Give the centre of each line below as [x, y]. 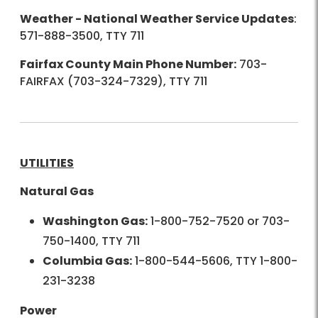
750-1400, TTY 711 [91, 241]
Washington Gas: [95, 221]
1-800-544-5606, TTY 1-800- [215, 261]
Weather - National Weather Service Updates [157, 19]
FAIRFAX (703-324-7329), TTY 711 [114, 82]
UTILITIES [47, 163]
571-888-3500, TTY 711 [82, 36]
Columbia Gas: [87, 261]
